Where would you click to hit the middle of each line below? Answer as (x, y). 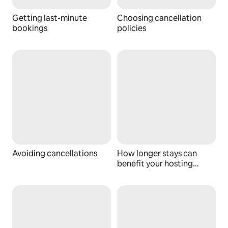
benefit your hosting (155, 163)
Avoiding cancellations (55, 153)
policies (132, 28)
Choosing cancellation (159, 18)
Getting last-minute (50, 18)
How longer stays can (157, 153)
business (133, 174)
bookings (30, 28)
